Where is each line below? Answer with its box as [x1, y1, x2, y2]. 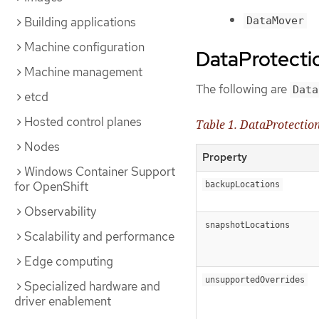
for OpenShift [14, 179, 88, 194]
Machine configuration [24, 39, 145, 55]
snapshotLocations [205, 220, 290, 231]
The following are [196, 80, 290, 97]
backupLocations [205, 179, 280, 190]
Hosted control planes [24, 114, 142, 130]
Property [202, 150, 247, 165]
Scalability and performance [24, 229, 174, 244]
